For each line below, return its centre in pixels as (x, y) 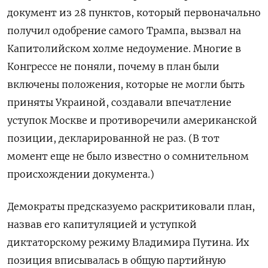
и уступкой (167, 225)
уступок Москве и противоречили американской (132, 121)
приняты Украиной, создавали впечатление (119, 103)
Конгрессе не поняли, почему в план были (113, 67)
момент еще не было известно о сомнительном (128, 156)
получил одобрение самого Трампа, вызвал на (124, 31)
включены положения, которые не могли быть (126, 85)
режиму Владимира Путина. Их (167, 243)
